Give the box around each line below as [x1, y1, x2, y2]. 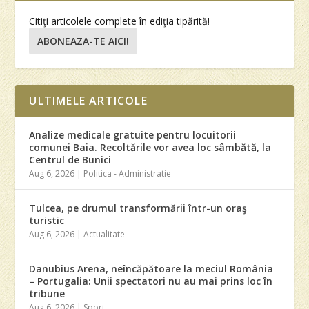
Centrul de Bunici [29, 153, 112, 167]
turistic [29, 214, 65, 228]
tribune [29, 287, 66, 301]
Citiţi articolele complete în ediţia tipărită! [29, 14, 210, 28]
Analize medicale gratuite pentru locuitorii [29, 128, 237, 142]
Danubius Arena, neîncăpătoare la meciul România [29, 262, 274, 276]
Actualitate [83, 228, 126, 241]
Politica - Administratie [83, 168, 172, 180]
